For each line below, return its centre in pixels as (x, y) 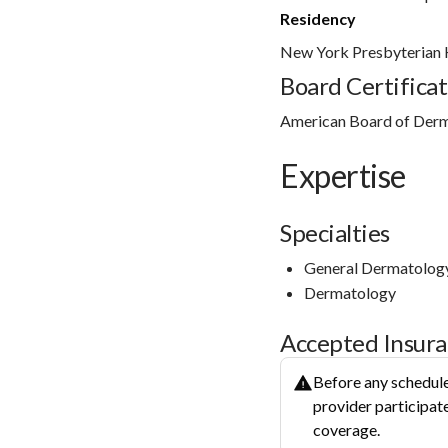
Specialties (335, 232)
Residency (318, 18)
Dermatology (350, 292)
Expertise (343, 175)
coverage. (346, 429)
